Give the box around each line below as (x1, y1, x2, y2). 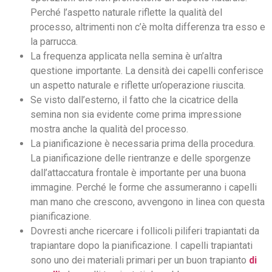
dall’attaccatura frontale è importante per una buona (30, 167, 246, 179)
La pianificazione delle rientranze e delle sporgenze (30, 152, 251, 165)
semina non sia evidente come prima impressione (30, 109, 242, 121)
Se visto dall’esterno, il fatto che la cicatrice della (30, 94, 238, 106)
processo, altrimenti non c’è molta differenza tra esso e (30, 21, 265, 33)
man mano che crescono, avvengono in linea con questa (30, 196, 265, 208)
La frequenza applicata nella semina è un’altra (30, 50, 222, 63)
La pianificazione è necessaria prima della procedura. (30, 138, 255, 150)
